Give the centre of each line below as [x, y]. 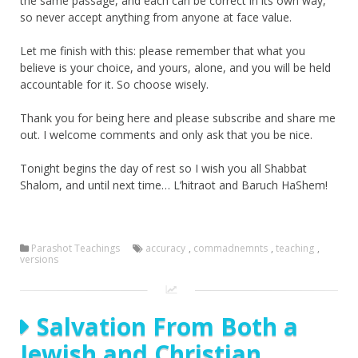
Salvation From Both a [167, 326]
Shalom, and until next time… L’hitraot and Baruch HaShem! [174, 185]
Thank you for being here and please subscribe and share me [178, 117]
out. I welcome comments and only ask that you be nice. [166, 134]
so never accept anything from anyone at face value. [156, 17]
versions [39, 259]
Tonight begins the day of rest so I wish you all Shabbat [163, 168]
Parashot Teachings [76, 248]
